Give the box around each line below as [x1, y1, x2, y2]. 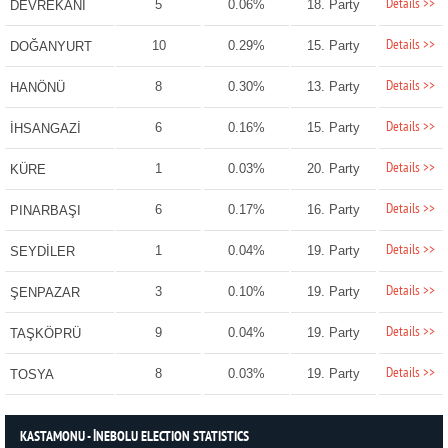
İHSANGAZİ [9, 121, 81, 137]
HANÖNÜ [9, 80, 65, 96]
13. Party [307, 79, 361, 95]
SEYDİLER [9, 244, 75, 260]
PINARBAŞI [9, 203, 81, 219]
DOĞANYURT [9, 39, 92, 55]
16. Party [307, 202, 361, 218]
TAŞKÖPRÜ [9, 326, 81, 342]
